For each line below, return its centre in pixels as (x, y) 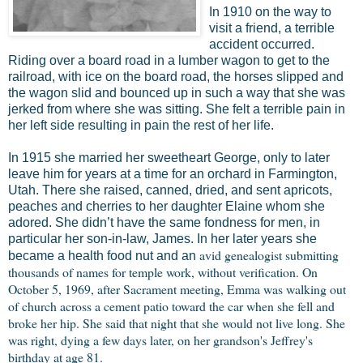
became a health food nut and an (104, 255)
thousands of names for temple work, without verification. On (163, 271)
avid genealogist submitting (269, 254)
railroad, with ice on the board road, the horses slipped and (176, 76)
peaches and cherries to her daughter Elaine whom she (167, 206)
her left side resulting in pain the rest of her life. (141, 125)
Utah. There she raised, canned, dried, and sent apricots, (170, 190)
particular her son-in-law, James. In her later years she (162, 238)
